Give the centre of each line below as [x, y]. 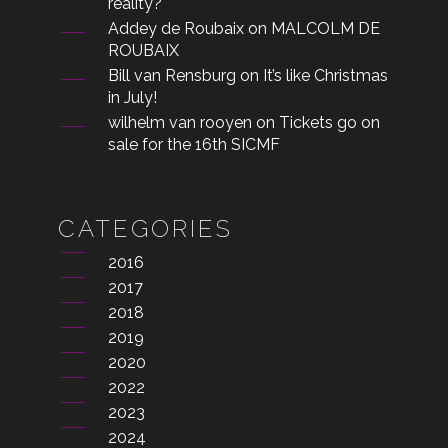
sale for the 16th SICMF [194, 144]
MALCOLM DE [326, 28]
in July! [133, 97]
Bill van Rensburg [172, 75]
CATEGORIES [146, 228]
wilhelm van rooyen [180, 122]
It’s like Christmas [326, 75]
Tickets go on [330, 122]
